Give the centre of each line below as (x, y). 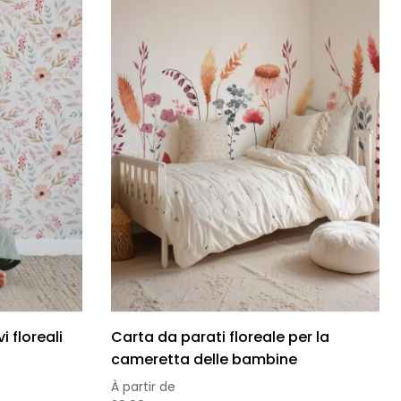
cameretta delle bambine (204, 359)
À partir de (143, 386)
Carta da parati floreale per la (220, 337)
